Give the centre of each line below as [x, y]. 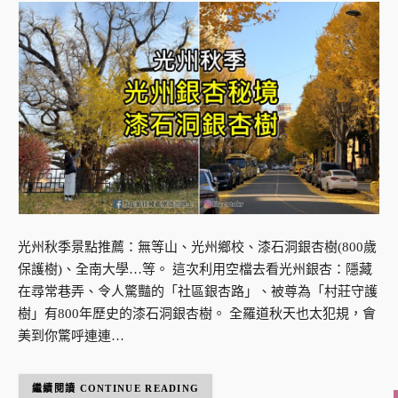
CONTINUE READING [139, 389]
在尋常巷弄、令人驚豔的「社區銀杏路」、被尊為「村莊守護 [198, 292]
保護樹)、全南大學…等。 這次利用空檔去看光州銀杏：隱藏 [195, 270]
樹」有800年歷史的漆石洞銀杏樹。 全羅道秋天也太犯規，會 [197, 314]
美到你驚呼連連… [71, 336]
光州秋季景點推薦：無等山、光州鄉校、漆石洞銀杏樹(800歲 [197, 247]
